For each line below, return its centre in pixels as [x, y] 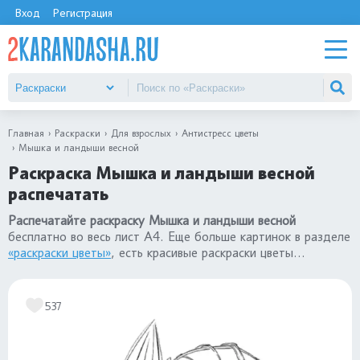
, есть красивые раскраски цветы [202, 253]
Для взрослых [141, 133]
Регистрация [82, 12]
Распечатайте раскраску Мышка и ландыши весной [152, 221]
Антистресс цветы [220, 133]
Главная [26, 133]
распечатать [58, 194]
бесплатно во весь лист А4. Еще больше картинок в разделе [179, 237]
